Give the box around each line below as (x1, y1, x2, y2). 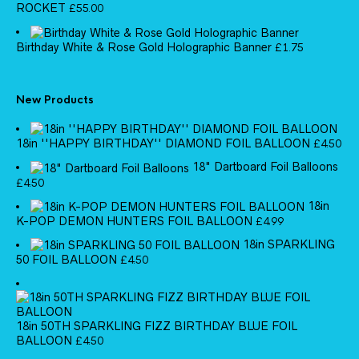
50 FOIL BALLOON (16, 253, 117, 267)
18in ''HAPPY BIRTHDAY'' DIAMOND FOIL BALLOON (16, 137, 310, 151)
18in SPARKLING (243, 237, 335, 251)
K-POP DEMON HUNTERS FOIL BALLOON (16, 214, 252, 228)
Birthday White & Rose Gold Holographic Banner (16, 40, 272, 54)
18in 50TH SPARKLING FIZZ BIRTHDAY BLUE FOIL (16, 320, 297, 333)
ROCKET (16, 2, 66, 15)
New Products (16, 92, 94, 107)
